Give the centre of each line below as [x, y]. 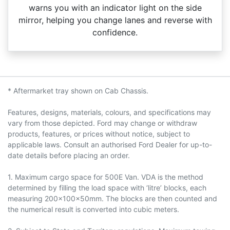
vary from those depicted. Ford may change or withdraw [102, 123]
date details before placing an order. [69, 155]
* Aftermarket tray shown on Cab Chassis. [78, 90]
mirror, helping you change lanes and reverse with [115, 20]
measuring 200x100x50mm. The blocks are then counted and [112, 198]
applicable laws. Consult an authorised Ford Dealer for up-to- [110, 144]
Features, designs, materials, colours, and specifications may [109, 112]
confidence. [115, 32]
